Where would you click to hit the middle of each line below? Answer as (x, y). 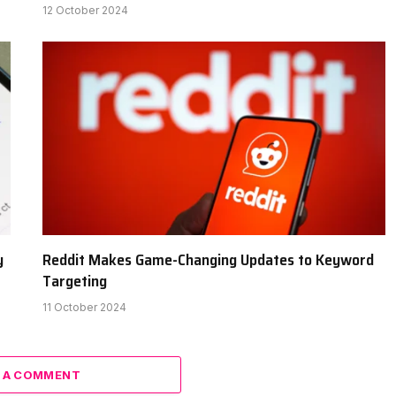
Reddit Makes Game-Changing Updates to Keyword (208, 259)
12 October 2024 (85, 11)
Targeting (75, 281)
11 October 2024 (84, 307)
